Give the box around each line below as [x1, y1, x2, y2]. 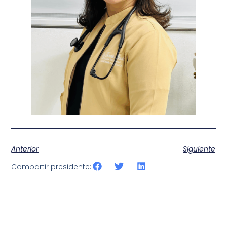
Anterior [11, 143, 39, 154]
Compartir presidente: [11, 162, 92, 172]
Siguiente [182, 143, 215, 154]
